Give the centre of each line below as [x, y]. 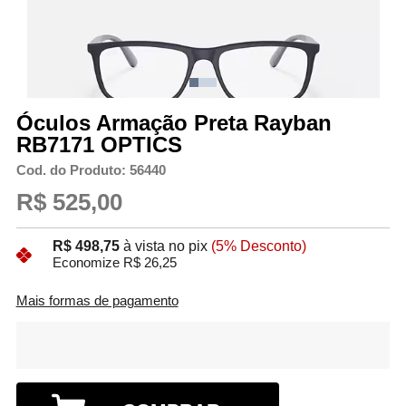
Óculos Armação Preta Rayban [174, 123]
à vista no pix [165, 246]
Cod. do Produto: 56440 [91, 171]
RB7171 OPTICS [99, 145]
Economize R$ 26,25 [114, 262]
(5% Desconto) [258, 246]
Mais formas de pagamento [97, 300]
